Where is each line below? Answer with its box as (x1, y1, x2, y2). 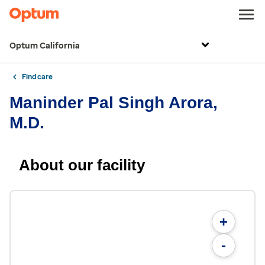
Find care (22, 73, 53, 81)
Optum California (9, 41, 80, 51)
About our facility (19, 156, 145, 174)
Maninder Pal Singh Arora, (9, 93, 218, 112)
